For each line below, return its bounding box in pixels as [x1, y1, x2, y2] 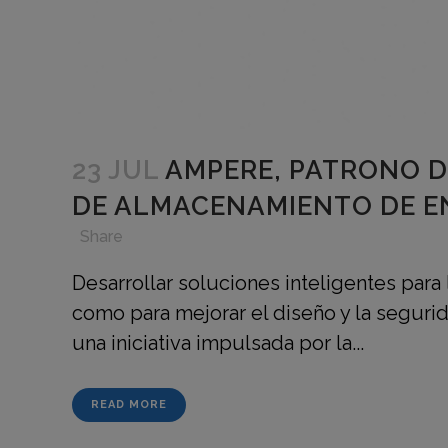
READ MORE [91, 397, 167, 411]
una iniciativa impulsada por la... [72, 330, 364, 355]
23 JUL [72, 154, 159, 185]
